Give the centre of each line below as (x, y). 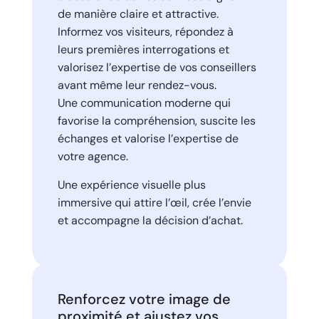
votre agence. (93, 156)
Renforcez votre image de (144, 299)
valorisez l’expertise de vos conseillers (157, 67)
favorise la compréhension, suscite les (156, 120)
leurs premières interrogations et (143, 49)
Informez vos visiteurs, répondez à (145, 31)
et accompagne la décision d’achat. (150, 220)
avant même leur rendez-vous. (137, 85)
